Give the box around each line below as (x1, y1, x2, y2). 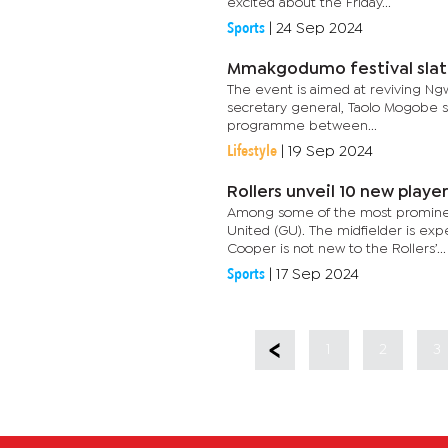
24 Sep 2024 (276, 22, 363, 35)
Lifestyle (227, 140, 277, 162)
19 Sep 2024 (288, 145, 373, 158)
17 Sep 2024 (276, 268, 359, 281)
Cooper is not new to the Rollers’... (227, 243, 446, 255)
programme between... (227, 120, 377, 132)
